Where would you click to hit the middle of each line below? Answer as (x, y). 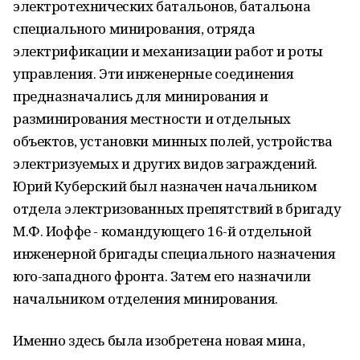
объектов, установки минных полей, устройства (173, 141)
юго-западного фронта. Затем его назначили (162, 276)
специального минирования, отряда (134, 29)
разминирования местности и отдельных (152, 119)
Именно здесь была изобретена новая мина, (159, 340)
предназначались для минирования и (141, 96)
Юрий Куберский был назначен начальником (165, 186)
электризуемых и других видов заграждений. (165, 164)
